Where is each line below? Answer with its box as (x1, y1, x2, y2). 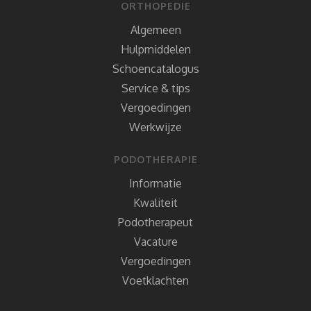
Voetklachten (122, 274, 189, 288)
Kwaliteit (133, 196, 178, 210)
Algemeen (130, 23, 181, 37)
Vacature (133, 235, 178, 249)
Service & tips (121, 81, 190, 96)
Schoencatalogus (112, 62, 199, 76)
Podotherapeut (118, 215, 193, 230)
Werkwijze (129, 120, 182, 135)
